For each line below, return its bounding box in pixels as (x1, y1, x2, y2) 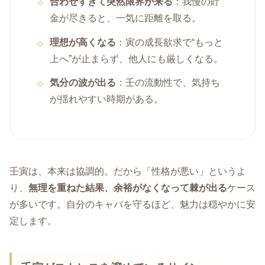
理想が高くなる (50, 37, 117, 47)
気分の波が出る (50, 77, 117, 88)
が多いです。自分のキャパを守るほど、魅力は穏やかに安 (9, 199, 256, 210)
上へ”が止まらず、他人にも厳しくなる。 (50, 53, 224, 64)
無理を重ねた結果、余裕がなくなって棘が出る (28, 183, 227, 193)
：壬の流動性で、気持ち (116, 77, 221, 88)
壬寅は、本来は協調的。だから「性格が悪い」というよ (9, 166, 246, 177)
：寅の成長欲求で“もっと (116, 37, 224, 47)
